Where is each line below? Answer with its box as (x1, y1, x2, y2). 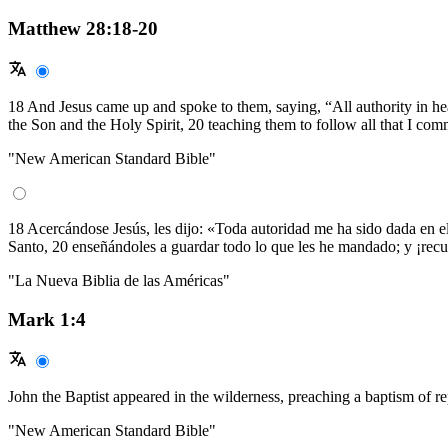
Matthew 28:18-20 (8, 17, 158, 39)
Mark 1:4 (8, 308, 86, 330)
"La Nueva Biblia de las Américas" (8, 271, 230, 289)
